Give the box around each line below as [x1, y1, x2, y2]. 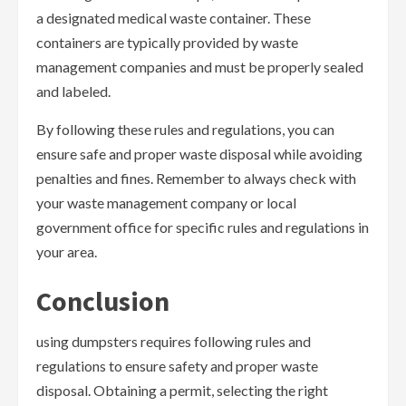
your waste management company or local [36, 194, 296, 212]
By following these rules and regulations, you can [36, 121, 334, 139]
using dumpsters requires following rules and [36, 333, 311, 351]
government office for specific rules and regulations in [36, 218, 369, 237]
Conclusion [36, 284, 169, 319]
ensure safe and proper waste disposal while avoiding [36, 145, 362, 163]
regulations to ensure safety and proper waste [36, 357, 318, 375]
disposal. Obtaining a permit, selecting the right [36, 382, 328, 400]
